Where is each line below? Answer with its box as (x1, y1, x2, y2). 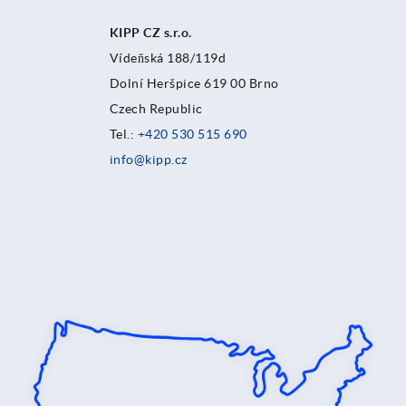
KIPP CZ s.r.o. (109, 25, 208, 41)
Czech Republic (109, 101, 207, 117)
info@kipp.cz (109, 152, 188, 168)
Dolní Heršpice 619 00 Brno (109, 76, 279, 92)
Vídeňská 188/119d (109, 51, 227, 66)
